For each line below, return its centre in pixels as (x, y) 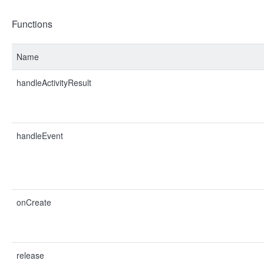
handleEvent (40, 136)
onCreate (34, 202)
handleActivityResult (54, 82)
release (30, 255)
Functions (32, 24)
